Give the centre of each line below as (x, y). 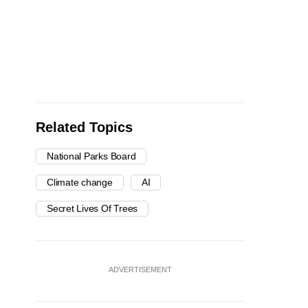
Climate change (80, 183)
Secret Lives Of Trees (92, 209)
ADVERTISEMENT (140, 270)
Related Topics (84, 128)
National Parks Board (91, 156)
